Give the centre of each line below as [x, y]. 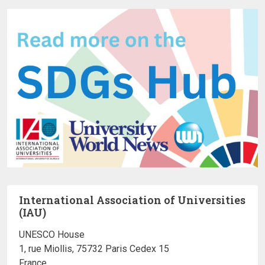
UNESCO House [52, 234]
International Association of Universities [132, 200]
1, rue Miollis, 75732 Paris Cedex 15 [94, 248]
